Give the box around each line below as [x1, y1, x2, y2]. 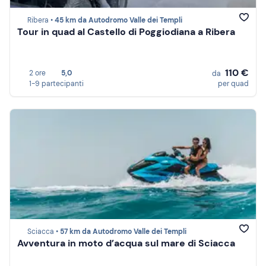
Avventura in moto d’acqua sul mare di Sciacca [17, 237, 235, 250]
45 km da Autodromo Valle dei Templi [55, 15, 182, 26]
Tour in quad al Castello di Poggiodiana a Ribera [17, 26, 235, 39]
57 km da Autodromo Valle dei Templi [60, 227, 186, 237]
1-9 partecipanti [29, 79, 84, 88]
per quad [218, 79, 249, 88]
